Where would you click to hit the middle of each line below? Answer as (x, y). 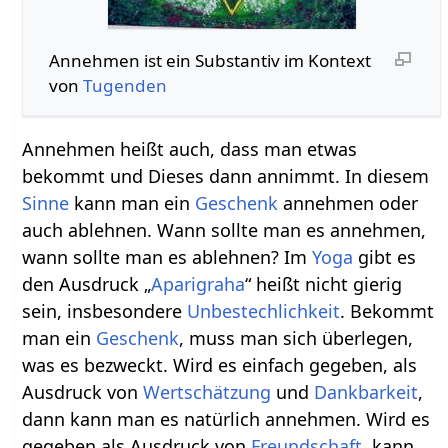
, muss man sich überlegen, (296, 338)
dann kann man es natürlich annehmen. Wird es (226, 419)
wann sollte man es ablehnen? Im (167, 257)
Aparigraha (198, 284)
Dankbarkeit (366, 392)
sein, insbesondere (105, 311)
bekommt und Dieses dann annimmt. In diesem (226, 176)
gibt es (385, 257)
